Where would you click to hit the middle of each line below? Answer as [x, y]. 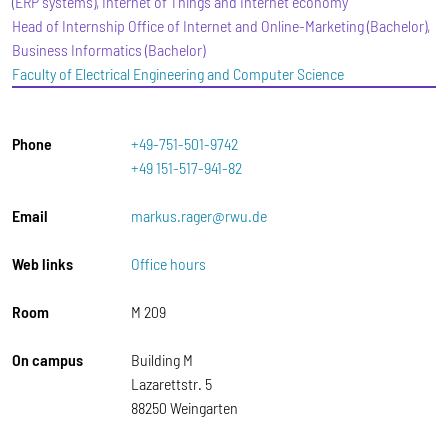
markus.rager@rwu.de [199, 215]
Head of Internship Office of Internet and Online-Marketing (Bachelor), [221, 25]
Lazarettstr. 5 [171, 383]
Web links [42, 263]
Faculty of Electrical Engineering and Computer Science [178, 73]
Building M [162, 359]
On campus [47, 359]
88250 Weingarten [184, 407]
